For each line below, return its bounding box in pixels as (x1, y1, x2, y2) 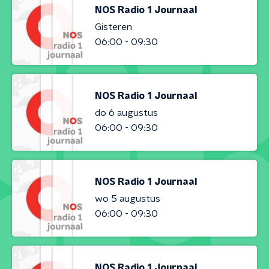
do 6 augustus (95, 107, 158, 118)
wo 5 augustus (95, 193, 160, 204)
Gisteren (95, 22, 132, 32)
